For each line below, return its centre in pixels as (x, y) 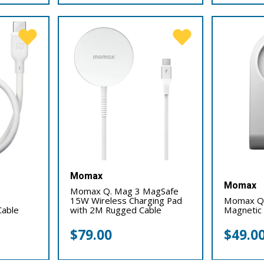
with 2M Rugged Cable (115, 210)
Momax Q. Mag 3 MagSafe (124, 191)
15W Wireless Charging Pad (126, 201)
